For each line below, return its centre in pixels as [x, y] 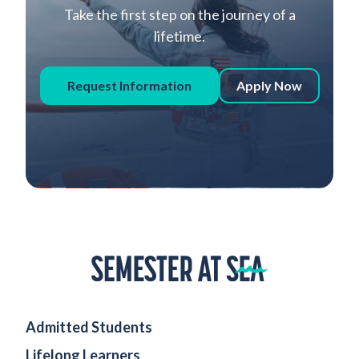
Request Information [129, 86]
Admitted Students [89, 327]
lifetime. [179, 36]
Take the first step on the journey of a [179, 15]
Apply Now [269, 86]
